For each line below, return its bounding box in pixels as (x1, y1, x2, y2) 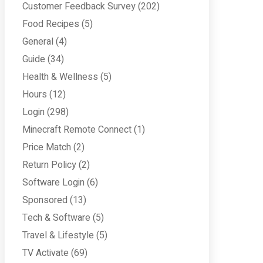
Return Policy (22, 158, 76, 172)
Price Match (22, 140, 71, 154)
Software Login (22, 176, 85, 190)
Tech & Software (22, 211, 90, 225)
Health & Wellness (22, 70, 98, 84)
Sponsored (22, 193, 68, 207)
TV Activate (22, 246, 69, 260)
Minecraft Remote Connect (22, 123, 131, 137)
